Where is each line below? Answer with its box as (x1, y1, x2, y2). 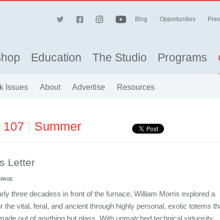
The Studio (92, 51, 147, 64)
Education (31, 51, 82, 64)
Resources (117, 82, 155, 91)
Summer (34, 119, 81, 133)
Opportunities (160, 16, 195, 23)
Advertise (72, 82, 105, 91)
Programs (158, 51, 207, 64)
